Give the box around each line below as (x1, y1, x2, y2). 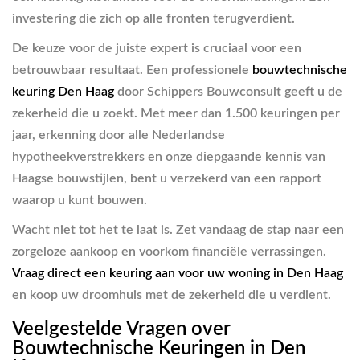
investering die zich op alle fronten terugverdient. (12, 12, 295, 26)
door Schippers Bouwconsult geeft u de (114, 85, 342, 99)
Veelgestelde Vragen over (12, 320, 230, 340)
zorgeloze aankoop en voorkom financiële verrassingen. (12, 245, 326, 259)
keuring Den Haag (12, 85, 114, 99)
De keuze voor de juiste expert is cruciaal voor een (12, 42, 301, 55)
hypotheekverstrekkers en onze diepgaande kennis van (12, 150, 325, 164)
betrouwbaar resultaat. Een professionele (12, 63, 252, 77)
